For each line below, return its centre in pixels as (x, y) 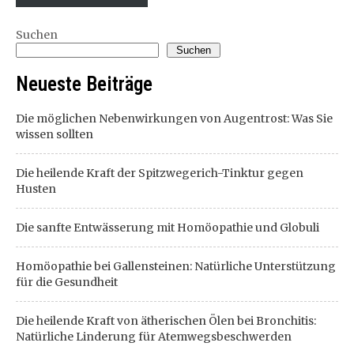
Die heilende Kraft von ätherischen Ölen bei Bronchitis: (166, 321)
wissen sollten (55, 134)
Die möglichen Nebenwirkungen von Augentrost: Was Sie (174, 119)
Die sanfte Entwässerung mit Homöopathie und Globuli (168, 228)
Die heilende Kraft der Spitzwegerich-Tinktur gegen (160, 173)
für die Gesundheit (67, 282)
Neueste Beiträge (84, 84)
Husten (36, 189)
